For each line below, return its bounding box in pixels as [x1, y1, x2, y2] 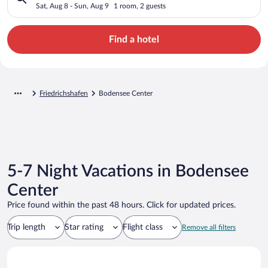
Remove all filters [182, 223, 236, 231]
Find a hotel [109, 34, 159, 44]
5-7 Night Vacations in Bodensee [7, 162, 249, 179]
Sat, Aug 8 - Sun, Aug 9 [36, 2, 109, 10]
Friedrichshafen [39, 89, 88, 97]
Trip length [7, 223, 45, 232]
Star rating [65, 223, 103, 232]
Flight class [123, 223, 163, 232]
